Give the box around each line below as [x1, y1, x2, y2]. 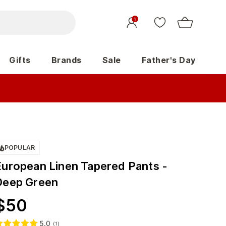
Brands [51, 55, 82, 65]
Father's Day [141, 55, 196, 65]
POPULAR [5, 144, 35, 151]
